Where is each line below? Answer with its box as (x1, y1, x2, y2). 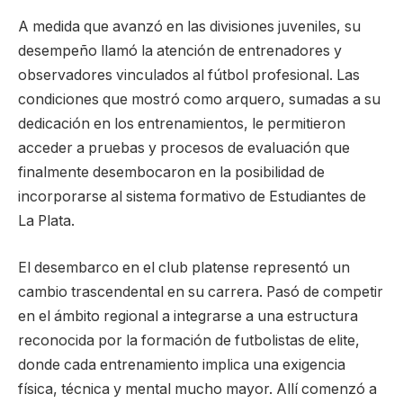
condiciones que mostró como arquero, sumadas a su (18, 91, 381, 109)
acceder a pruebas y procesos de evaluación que (18, 139, 350, 157)
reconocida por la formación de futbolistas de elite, (18, 331, 360, 349)
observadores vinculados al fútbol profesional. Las (18, 67, 360, 85)
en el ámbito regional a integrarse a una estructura (18, 307, 358, 325)
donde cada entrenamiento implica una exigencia (18, 355, 345, 373)
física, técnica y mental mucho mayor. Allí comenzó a (18, 380, 377, 398)
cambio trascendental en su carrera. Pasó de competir (18, 282, 383, 300)
